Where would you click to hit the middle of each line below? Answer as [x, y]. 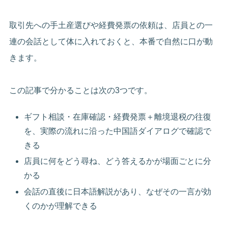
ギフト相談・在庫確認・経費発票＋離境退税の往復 [118, 117]
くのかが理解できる [61, 206]
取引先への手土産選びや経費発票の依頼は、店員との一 [111, 25]
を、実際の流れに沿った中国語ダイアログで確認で [118, 131]
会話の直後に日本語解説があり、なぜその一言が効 [118, 191]
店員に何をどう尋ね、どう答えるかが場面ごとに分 [118, 161]
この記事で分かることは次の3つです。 [81, 90]
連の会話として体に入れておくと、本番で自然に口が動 [111, 41]
